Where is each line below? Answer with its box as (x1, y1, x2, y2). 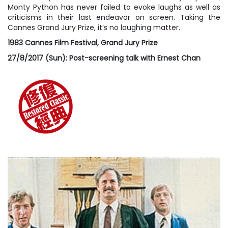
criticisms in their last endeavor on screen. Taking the (8, 12, 220, 22)
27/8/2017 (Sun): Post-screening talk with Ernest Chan (8, 53, 201, 63)
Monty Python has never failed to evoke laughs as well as (8, 2, 220, 12)
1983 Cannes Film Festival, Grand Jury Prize (8, 38, 158, 48)
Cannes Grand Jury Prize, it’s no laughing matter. (8, 22, 180, 33)
